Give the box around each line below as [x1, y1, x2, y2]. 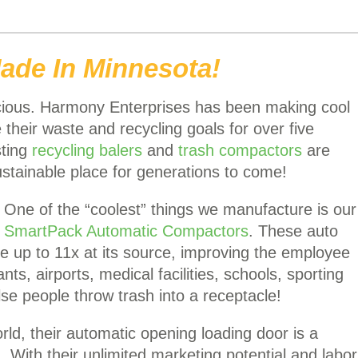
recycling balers [32, 141, 142, 159]
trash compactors [178, 141, 302, 159]
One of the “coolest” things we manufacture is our [4, 201, 356, 218]
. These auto [249, 222, 338, 240]
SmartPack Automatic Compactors [4, 222, 249, 240]
